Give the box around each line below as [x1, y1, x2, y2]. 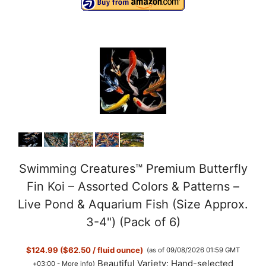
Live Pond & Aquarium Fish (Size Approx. [18, 197, 248, 212]
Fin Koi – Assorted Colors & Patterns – [27, 179, 239, 194]
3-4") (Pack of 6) [85, 215, 180, 230]
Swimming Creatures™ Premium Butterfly [18, 161, 248, 176]
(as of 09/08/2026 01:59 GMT [147, 246, 240, 255]
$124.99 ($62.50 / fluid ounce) [26, 245, 143, 255]
